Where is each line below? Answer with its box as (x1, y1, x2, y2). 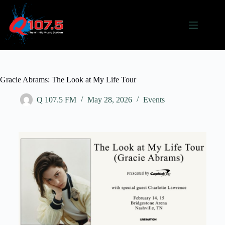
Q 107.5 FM (37, 95, 76, 104)
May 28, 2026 (87, 95, 132, 104)
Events (143, 95, 165, 104)
